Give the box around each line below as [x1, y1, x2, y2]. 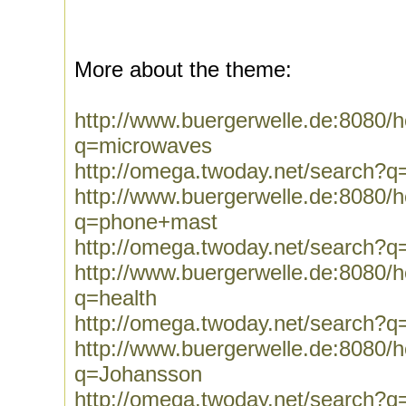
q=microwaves [74, 133, 212, 158]
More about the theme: [74, 57, 292, 82]
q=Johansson [74, 362, 202, 386]
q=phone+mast [74, 209, 217, 234]
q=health [74, 285, 157, 310]
